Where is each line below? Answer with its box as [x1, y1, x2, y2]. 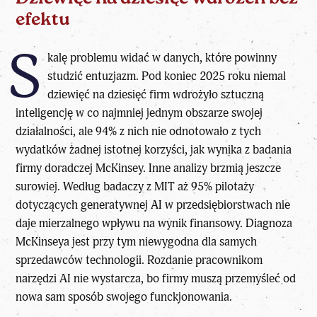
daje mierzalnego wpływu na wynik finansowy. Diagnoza [16, 216, 293, 231]
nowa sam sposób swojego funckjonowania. [16, 289, 233, 305]
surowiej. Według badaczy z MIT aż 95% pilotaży [16, 179, 255, 195]
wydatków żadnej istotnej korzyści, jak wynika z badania [16, 142, 292, 158]
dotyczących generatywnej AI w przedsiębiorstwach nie [16, 197, 291, 213]
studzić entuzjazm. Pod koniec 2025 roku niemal [47, 69, 286, 84]
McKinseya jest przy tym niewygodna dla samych [16, 234, 258, 250]
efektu [16, 11, 70, 30]
